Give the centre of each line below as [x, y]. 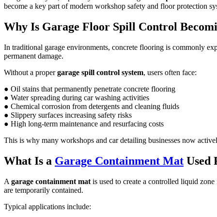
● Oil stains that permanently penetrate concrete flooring [90, 89]
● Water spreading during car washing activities [77, 97]
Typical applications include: [47, 206]
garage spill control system [100, 72]
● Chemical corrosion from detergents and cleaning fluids [92, 106]
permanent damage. [34, 56]
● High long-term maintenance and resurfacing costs [84, 124]
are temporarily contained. [44, 190]
